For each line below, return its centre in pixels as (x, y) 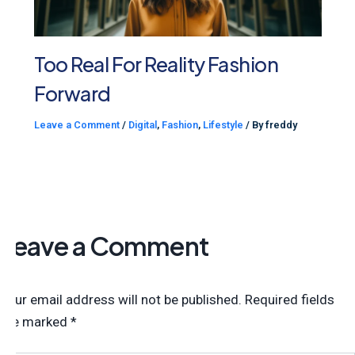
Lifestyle (223, 124)
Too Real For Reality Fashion (156, 64)
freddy (281, 124)
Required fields (290, 299)
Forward (72, 93)
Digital (142, 124)
